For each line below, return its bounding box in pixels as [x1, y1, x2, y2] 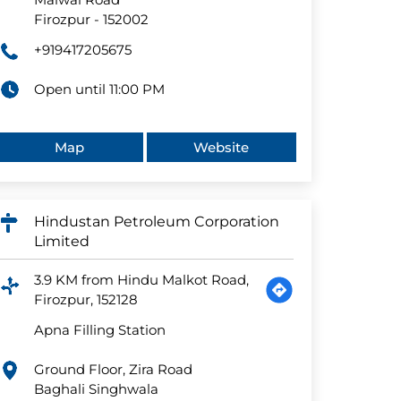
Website [193, 139, 250, 157]
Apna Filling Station [34, 321, 166, 339]
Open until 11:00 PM [34, 81, 166, 98]
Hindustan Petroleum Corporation [34, 213, 280, 231]
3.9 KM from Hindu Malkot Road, [34, 271, 250, 289]
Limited [34, 233, 90, 251]
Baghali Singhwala [34, 380, 159, 398]
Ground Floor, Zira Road [34, 361, 193, 379]
